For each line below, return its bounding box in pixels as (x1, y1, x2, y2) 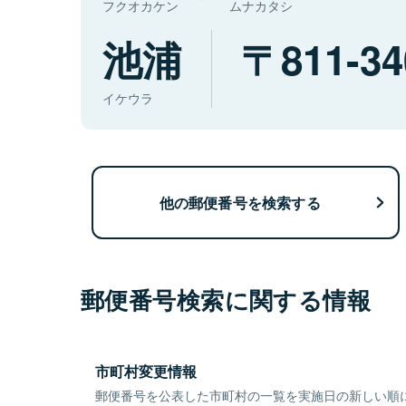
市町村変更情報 (95, 361, 197, 382)
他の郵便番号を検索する (159, 191, 321, 213)
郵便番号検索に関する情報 (81, 283, 372, 317)
